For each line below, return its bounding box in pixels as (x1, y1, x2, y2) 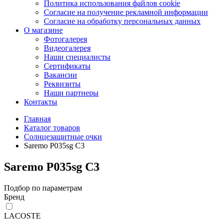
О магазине (24, 26, 63, 34)
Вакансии (44, 71, 77, 79)
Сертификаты (44, 62, 91, 70)
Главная (24, 114, 51, 123)
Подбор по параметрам (4, 183, 82, 192)
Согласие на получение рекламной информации (44, 8, 208, 16)
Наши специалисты (44, 53, 111, 61)
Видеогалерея (44, 44, 91, 52)
